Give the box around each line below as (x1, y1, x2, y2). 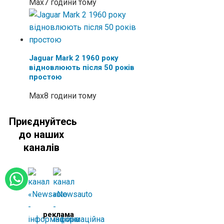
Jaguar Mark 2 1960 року (29, 53, 118, 62)
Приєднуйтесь (9, 115, 77, 128)
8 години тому (44, 90, 96, 100)
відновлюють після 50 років (29, 62, 134, 72)
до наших (18, 128, 64, 141)
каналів (23, 141, 59, 154)
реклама (42, 210, 74, 219)
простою (29, 72, 62, 81)
